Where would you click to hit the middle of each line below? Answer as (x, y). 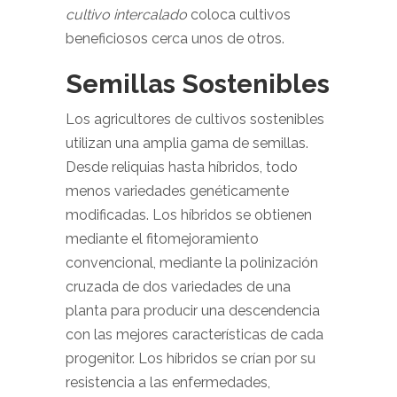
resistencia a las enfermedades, (168, 382)
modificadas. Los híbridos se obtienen (189, 215)
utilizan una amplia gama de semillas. (187, 143)
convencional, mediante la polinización (192, 263)
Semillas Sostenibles (198, 84)
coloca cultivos (239, 15)
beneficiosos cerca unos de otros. (175, 39)
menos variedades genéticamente (177, 191)
